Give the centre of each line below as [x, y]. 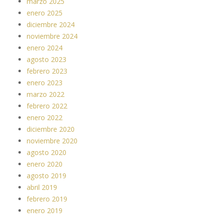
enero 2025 [45, 13]
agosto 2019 [46, 175]
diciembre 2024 [51, 24]
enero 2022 [45, 117]
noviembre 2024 [52, 36]
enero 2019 [45, 210]
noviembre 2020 [52, 140]
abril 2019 [42, 187]
